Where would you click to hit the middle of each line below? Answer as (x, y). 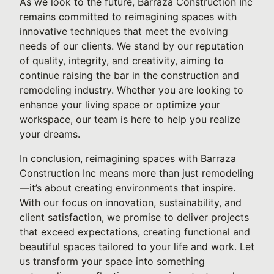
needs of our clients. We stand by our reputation (131, 46)
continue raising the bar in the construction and (129, 75)
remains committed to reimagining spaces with (128, 17)
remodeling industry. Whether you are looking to (131, 90)
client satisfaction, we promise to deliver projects (134, 217)
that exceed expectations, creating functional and (135, 232)
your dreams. (50, 134)
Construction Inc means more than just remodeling (137, 173)
